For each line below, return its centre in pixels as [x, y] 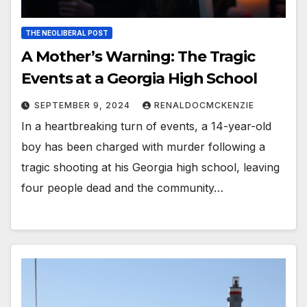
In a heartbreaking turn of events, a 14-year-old [146, 126]
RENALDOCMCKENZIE [204, 106]
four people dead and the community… [122, 188]
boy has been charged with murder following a [143, 147]
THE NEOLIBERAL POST [67, 33]
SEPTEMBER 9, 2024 [84, 106]
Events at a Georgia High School [139, 79]
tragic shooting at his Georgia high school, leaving [150, 168]
